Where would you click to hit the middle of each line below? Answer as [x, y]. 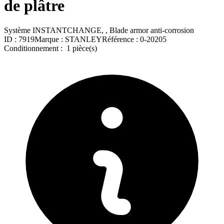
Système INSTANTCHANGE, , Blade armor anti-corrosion [99, 30]
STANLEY [83, 39]
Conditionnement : [34, 48]
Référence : [121, 39]
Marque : [50, 39]
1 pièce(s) [81, 48]
